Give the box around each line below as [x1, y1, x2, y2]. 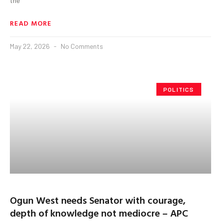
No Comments [59, 41, 103, 50]
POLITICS [163, 85, 194, 93]
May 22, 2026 [10, 41, 51, 50]
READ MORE [10, 17, 52, 28]
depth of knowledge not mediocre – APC [10, 205, 188, 220]
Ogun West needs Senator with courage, [10, 192, 185, 207]
